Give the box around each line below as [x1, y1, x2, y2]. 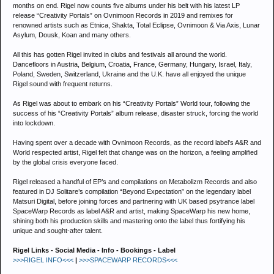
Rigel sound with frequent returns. [13, 80, 113, 87]
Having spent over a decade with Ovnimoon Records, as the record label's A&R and [13, 139, 261, 146]
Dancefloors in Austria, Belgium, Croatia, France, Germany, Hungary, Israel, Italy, [13, 61, 252, 68]
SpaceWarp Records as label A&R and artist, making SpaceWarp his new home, [13, 207, 250, 215]
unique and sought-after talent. [13, 227, 103, 234]
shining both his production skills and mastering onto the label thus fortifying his [13, 217, 245, 224]
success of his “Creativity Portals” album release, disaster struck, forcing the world [13, 109, 258, 117]
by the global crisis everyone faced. [13, 158, 118, 166]
